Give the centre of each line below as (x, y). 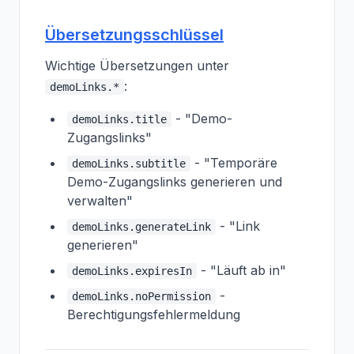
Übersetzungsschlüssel (134, 35)
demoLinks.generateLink (141, 227)
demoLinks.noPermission (141, 296)
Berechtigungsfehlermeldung (154, 314)
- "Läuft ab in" (241, 270)
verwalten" (100, 201)
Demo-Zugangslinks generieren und (175, 182)
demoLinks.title (119, 119)
